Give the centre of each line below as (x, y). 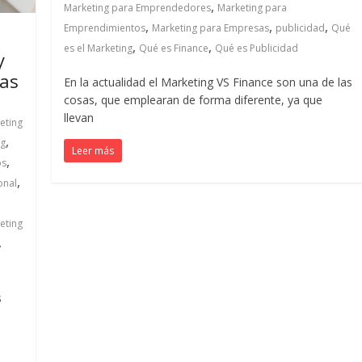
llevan (79, 118)
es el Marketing (99, 48)
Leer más (93, 151)
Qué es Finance (174, 48)
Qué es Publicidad (257, 48)
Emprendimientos (105, 28)
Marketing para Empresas (211, 28)
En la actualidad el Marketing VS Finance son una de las (208, 82)
